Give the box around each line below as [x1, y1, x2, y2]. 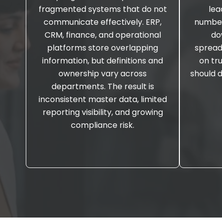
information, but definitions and [42, 55, 163, 66]
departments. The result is [51, 81, 154, 92]
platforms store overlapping [47, 42, 158, 54]
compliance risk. [71, 119, 134, 131]
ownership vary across [58, 68, 147, 79]
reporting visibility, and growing [42, 107, 163, 118]
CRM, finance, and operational [44, 29, 161, 41]
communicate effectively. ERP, [44, 16, 162, 28]
